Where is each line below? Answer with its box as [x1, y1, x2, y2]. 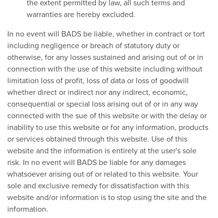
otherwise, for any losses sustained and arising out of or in [7, 51, 203, 62]
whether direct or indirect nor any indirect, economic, [7, 86, 188, 97]
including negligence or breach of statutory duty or [7, 39, 180, 51]
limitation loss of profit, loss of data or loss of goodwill [7, 74, 189, 86]
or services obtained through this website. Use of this [7, 133, 187, 144]
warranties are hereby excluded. [27, 8, 135, 19]
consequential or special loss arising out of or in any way [7, 98, 198, 109]
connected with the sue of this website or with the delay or [7, 109, 207, 121]
